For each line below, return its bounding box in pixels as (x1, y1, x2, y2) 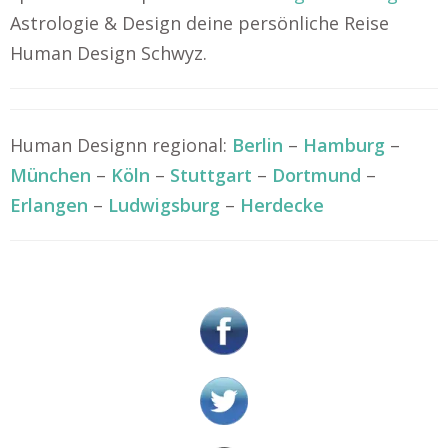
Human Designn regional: (10, 133, 232, 157)
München (10, 163, 91, 187)
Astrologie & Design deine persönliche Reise (10, 11, 389, 35)
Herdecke (240, 193, 324, 217)
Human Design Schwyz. (10, 41, 207, 65)
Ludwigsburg (108, 193, 220, 217)
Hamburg (303, 133, 385, 157)
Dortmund (272, 163, 361, 187)
